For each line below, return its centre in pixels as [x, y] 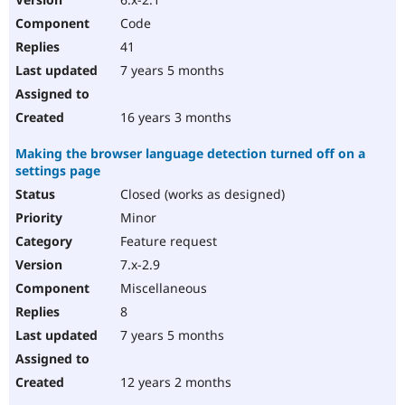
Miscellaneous [162, 288]
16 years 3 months [174, 118]
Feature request [167, 241]
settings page [58, 171]
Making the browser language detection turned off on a [190, 154]
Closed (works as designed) [201, 194]
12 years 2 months [174, 382]
